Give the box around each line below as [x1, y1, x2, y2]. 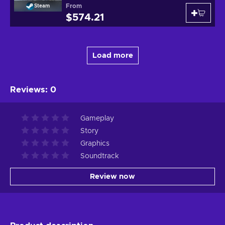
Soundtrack [80, 152, 119, 160]
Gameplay [80, 115, 114, 122]
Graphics [80, 140, 109, 147]
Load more [92, 51, 133, 59]
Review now [90, 172, 135, 180]
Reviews [10, 85, 45, 94]
